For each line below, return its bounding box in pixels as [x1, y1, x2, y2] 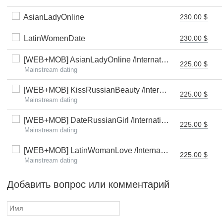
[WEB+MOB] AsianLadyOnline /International [20, 55, 161, 64]
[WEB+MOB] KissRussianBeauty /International [20, 86, 159, 94]
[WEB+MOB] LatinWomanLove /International [20, 146, 161, 155]
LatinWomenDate [20, 34, 85, 43]
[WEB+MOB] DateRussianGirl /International [20, 116, 161, 124]
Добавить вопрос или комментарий [7, 179, 169, 190]
